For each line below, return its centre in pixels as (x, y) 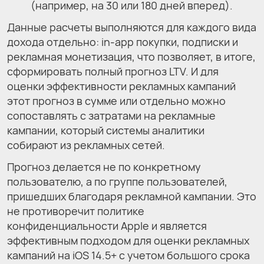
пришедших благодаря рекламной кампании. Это (132, 197)
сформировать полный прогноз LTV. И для (113, 72)
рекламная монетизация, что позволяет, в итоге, (131, 57)
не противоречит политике (76, 211)
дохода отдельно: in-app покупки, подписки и (123, 42)
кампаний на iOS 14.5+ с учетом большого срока (128, 255)
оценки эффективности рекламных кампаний (121, 86)
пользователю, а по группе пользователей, (117, 182)
